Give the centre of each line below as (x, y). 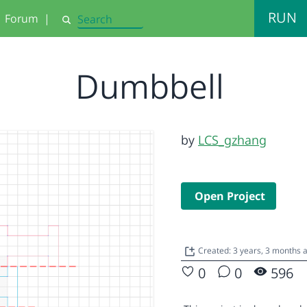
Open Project (230, 196)
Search (76, 25)
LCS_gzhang (232, 140)
